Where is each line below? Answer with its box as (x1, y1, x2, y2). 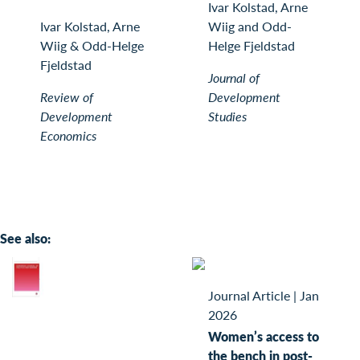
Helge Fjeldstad (208, 36, 295, 55)
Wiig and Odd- (208, 17, 292, 36)
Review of (40, 88, 93, 107)
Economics (40, 126, 96, 145)
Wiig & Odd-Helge (40, 36, 144, 55)
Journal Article (208, 285, 290, 305)
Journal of (208, 68, 260, 88)
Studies (208, 107, 247, 126)
